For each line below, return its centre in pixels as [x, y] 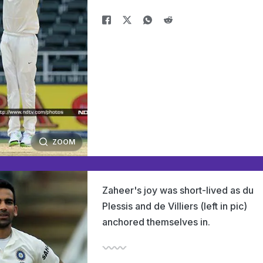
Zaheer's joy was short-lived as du [178, 190]
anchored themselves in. [156, 222]
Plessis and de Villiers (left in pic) [175, 206]
